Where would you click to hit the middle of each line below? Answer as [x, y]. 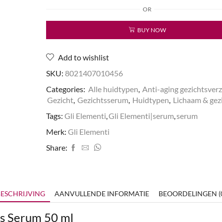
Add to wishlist [83, 57]
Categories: [66, 89]
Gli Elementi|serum [141, 116]
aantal [73, 32]
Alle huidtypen [113, 89]
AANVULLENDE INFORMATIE [102, 194]
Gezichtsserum [103, 100]
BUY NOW [151, 30]
